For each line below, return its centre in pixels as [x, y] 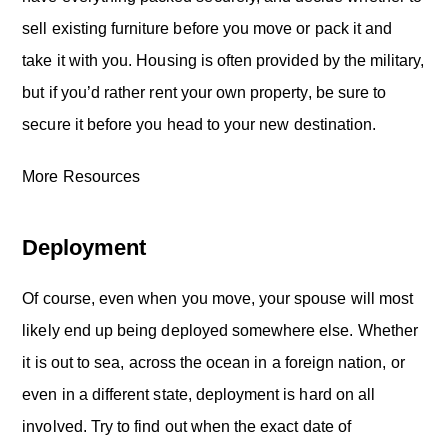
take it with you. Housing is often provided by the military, [223, 60]
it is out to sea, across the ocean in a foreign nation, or [213, 362]
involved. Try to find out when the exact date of [186, 426]
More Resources [81, 176]
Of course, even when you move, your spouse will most [218, 298]
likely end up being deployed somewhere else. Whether [220, 330]
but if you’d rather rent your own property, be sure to [204, 92]
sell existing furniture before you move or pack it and [207, 28]
